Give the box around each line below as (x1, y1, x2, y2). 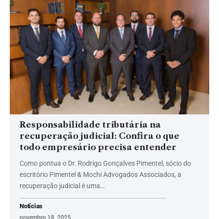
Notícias (20, 202, 43, 210)
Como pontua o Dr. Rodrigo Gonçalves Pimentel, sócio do (20, 159, 191, 168)
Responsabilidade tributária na (20, 120, 161, 130)
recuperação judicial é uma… (20, 182, 105, 190)
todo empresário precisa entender (20, 142, 176, 153)
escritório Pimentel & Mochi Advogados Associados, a (20, 171, 181, 179)
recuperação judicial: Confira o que (20, 131, 179, 141)
